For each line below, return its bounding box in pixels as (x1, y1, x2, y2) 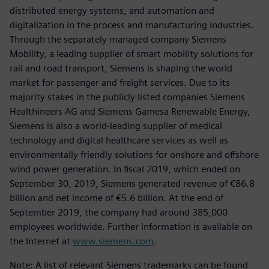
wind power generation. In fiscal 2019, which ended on (10, 163, 240, 175)
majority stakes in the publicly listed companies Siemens (10, 91, 245, 103)
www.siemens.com (73, 235, 154, 247)
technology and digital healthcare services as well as (10, 134, 228, 146)
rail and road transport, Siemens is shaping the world (10, 62, 232, 74)
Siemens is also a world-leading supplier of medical (10, 119, 222, 131)
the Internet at (10, 235, 73, 247)
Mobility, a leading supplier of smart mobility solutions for (10, 47, 253, 59)
